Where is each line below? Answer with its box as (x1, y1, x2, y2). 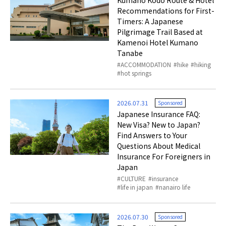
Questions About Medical (117, 141, 201, 151)
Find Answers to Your (117, 130, 188, 141)
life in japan (121, 183, 153, 192)
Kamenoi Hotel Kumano (117, 37, 199, 48)
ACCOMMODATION (121, 60, 172, 69)
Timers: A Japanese (117, 16, 184, 27)
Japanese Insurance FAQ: (117, 109, 201, 120)
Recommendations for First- (117, 6, 215, 16)
